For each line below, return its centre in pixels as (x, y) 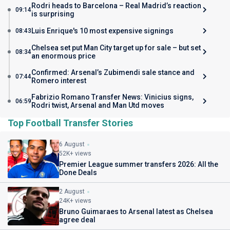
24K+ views (75, 201)
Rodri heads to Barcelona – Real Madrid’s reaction (116, 6)
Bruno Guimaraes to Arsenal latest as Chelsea (136, 212)
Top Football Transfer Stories (70, 123)
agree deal (77, 220)
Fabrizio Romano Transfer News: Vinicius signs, (112, 97)
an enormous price (63, 56)
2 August (72, 191)
